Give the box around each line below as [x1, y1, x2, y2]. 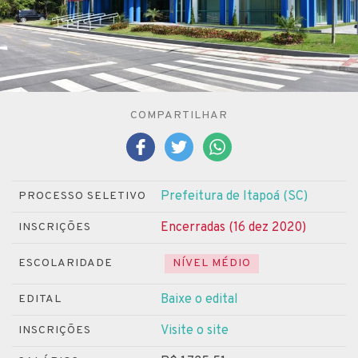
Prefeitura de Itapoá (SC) [161, 188, 308, 205]
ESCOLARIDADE [18, 256, 113, 270]
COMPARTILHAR [130, 108, 228, 122]
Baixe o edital [161, 291, 238, 308]
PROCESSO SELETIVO [18, 189, 146, 203]
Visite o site [161, 322, 229, 339]
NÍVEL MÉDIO [173, 256, 251, 270]
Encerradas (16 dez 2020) [161, 219, 306, 236]
